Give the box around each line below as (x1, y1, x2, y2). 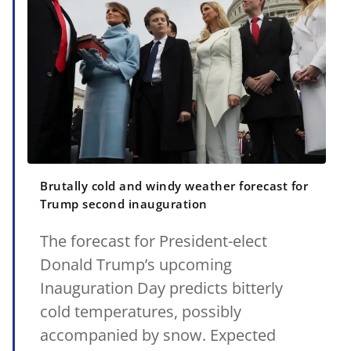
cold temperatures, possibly (40, 300, 241, 322)
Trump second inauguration (40, 195, 208, 212)
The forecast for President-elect (40, 230, 267, 251)
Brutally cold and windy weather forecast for (40, 177, 308, 194)
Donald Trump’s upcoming (40, 253, 232, 275)
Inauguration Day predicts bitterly (40, 277, 283, 299)
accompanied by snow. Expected (40, 324, 276, 346)
